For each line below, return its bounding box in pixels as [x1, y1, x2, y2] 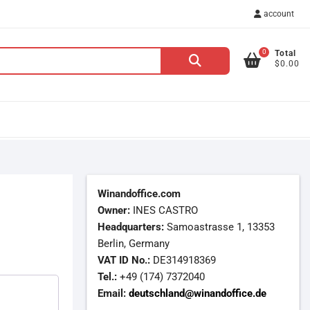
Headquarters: [97, 221, 164, 233]
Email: [97, 287, 126, 300]
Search [161, 49, 193, 62]
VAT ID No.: [97, 254, 150, 266]
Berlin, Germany [97, 237, 170, 250]
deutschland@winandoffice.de [128, 287, 266, 300]
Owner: [97, 204, 130, 217]
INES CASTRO [129, 204, 198, 217]
